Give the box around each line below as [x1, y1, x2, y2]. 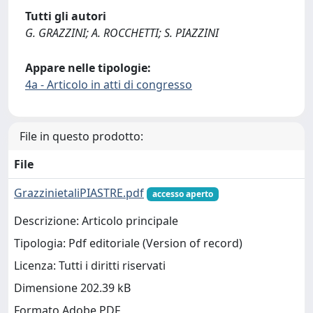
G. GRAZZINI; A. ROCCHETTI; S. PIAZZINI [25, 25, 219, 41]
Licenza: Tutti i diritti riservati [14, 258, 166, 274]
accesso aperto [152, 188, 213, 200]
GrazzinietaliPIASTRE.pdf [14, 185, 144, 201]
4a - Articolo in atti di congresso [25, 77, 192, 92]
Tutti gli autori [25, 8, 106, 24]
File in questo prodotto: [20, 129, 143, 144]
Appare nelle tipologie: [25, 60, 151, 75]
